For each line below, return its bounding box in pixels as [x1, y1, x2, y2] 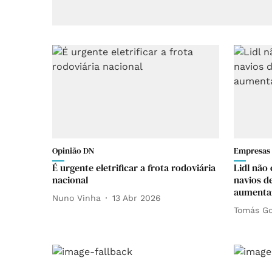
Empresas [234, 144, 270, 157]
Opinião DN [52, 144, 94, 157]
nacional [52, 173, 88, 187]
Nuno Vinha [52, 192, 101, 203]
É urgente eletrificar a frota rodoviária [52, 161, 216, 175]
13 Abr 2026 [112, 192, 161, 203]
